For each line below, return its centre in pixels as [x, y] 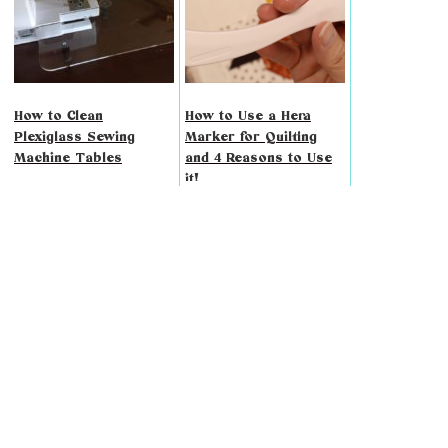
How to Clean [58, 116]
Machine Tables [67, 158]
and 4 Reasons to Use [258, 158]
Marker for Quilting [250, 137]
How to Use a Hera [247, 116]
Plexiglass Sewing [74, 137]
